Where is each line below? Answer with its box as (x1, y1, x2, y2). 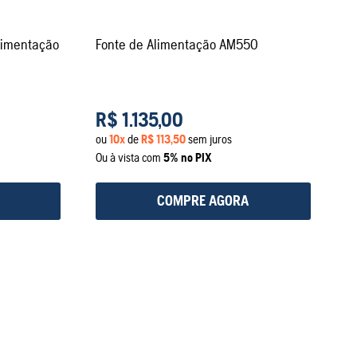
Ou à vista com (95, 150, 163, 164)
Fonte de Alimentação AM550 (95, 35, 258, 53)
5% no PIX (163, 150, 212, 164)
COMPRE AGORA (157, 192, 249, 210)
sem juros (185, 131, 232, 146)
